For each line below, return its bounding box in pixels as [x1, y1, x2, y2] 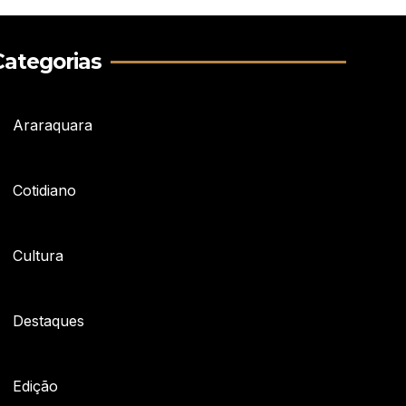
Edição [12, 377, 58, 395]
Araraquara [12, 116, 92, 134]
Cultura [12, 246, 63, 265]
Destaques [12, 312, 84, 330]
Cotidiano [12, 181, 76, 199]
